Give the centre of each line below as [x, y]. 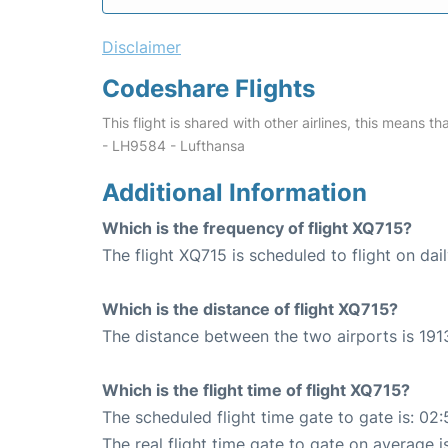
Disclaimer [141, 47]
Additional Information [234, 193]
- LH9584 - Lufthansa [173, 146]
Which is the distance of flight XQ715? [250, 309]
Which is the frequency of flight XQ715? [257, 228]
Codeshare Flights [208, 89]
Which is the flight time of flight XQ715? [256, 390]
